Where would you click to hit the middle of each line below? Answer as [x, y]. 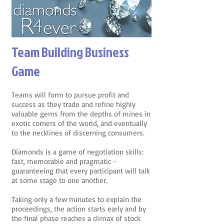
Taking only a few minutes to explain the [76, 199]
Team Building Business [70, 52]
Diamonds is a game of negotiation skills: [77, 152]
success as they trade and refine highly [73, 104]
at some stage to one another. [59, 180]
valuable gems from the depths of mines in [81, 114]
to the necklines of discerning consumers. [79, 133]
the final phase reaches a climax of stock [76, 218]
